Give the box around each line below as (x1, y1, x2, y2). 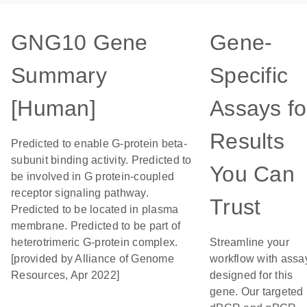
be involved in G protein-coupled (11, 171, 174, 182)
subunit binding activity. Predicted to (11, 154, 192, 166)
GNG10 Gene (11, 30, 148, 55)
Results (210, 129, 284, 153)
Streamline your (210, 236, 289, 248)
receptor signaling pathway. (11, 187, 149, 199)
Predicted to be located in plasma (11, 204, 179, 215)
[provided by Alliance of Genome (11, 253, 174, 265)
